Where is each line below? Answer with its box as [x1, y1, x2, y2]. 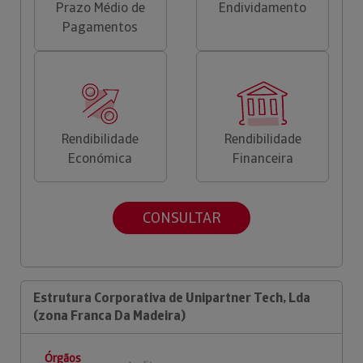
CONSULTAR [142, 208, 221, 228]
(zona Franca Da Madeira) [33, 306, 186, 324]
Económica [68, 149, 133, 167]
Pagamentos [62, 18, 139, 36]
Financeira [232, 149, 293, 167]
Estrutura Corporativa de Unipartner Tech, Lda [33, 288, 310, 306]
